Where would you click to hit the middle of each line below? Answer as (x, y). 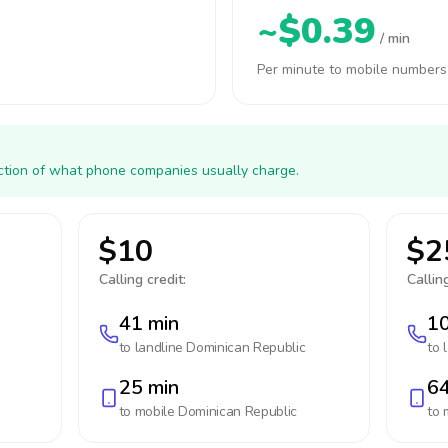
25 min (148, 387)
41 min (148, 323)
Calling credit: (142, 279)
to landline (152, 347)
